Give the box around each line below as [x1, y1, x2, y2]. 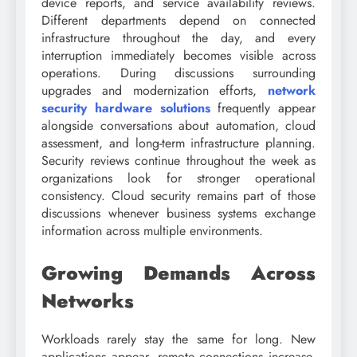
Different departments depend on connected [41, 10, 316, 29]
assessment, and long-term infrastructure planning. [41, 133, 316, 152]
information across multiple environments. [41, 221, 263, 240]
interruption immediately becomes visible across [41, 45, 316, 65]
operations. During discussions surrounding [41, 63, 316, 82]
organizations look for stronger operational [41, 168, 316, 187]
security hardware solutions [41, 98, 210, 117]
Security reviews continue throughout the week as [41, 151, 316, 170]
